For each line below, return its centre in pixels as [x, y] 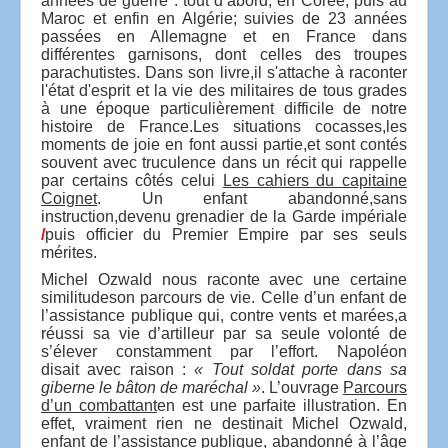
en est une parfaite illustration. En [282, 405]
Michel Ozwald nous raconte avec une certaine [224, 279]
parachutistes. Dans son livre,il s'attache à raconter [224, 72]
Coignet [69, 198]
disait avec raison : [118, 369]
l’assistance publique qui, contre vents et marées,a [224, 315]
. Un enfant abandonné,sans [252, 198]
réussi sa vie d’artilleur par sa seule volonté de [224, 333]
